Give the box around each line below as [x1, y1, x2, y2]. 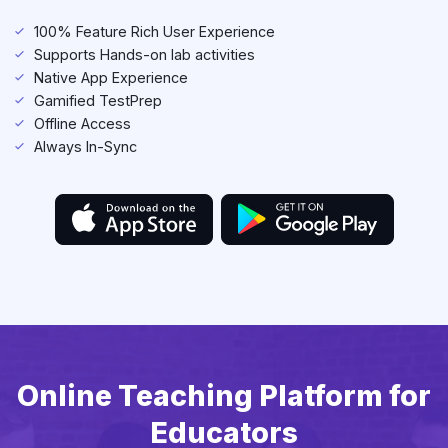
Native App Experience [34, 69, 188, 87]
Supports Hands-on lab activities [34, 46, 255, 64]
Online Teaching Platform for [17, 378, 431, 414]
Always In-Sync [34, 138, 137, 156]
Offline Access [34, 115, 131, 133]
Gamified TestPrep [34, 92, 162, 110]
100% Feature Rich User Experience [34, 23, 275, 41]
